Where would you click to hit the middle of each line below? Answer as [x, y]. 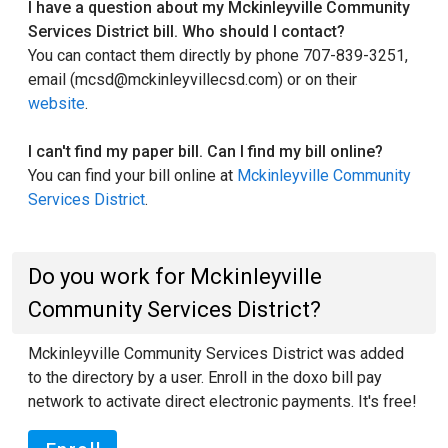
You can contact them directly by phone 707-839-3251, [218, 55]
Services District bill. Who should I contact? [186, 31]
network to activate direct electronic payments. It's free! [222, 401]
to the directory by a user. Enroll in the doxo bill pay [205, 377]
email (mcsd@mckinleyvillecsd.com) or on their [192, 79]
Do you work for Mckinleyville [175, 276]
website [56, 103]
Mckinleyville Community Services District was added [216, 353]
